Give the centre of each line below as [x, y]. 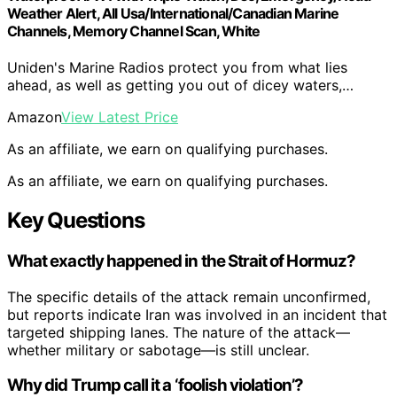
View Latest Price [120, 117]
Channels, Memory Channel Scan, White [134, 31]
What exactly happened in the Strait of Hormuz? [181, 261]
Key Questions [76, 221]
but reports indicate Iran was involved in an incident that [197, 314]
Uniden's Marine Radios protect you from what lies [177, 68]
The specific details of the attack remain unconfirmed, [189, 296]
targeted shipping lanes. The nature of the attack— [179, 332]
